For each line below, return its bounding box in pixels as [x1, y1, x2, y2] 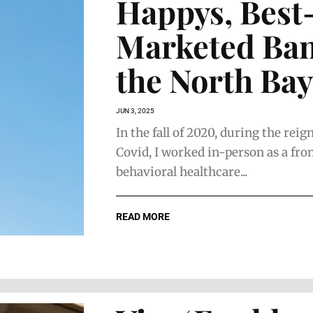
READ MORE [116, 210, 170, 222]
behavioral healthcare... [116, 163, 247, 180]
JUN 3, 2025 [116, 106, 154, 115]
